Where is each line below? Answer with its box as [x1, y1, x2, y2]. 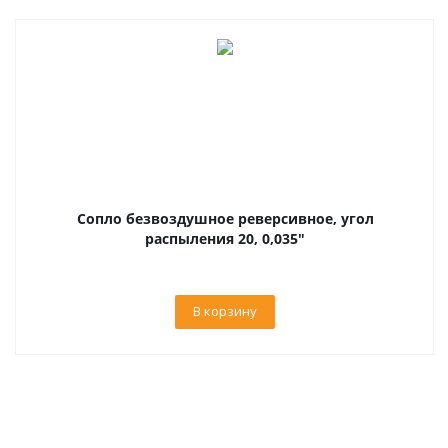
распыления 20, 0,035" [145, 229, 305, 248]
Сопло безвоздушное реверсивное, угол [76, 209, 374, 228]
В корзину [193, 302, 257, 320]
